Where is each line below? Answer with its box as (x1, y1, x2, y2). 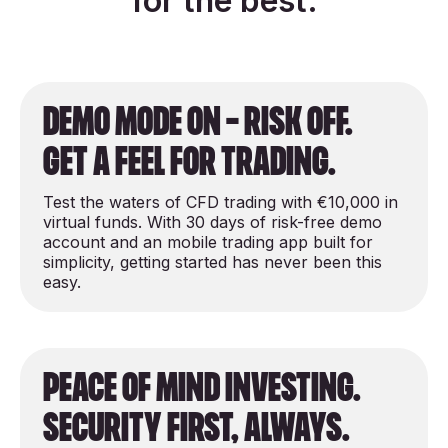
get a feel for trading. (43, 143, 336, 182)
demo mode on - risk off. (43, 103, 353, 142)
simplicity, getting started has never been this (43, 252, 382, 273)
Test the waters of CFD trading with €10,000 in (43, 192, 398, 213)
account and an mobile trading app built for (43, 232, 373, 253)
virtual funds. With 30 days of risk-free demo (43, 212, 382, 233)
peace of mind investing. (43, 369, 361, 408)
